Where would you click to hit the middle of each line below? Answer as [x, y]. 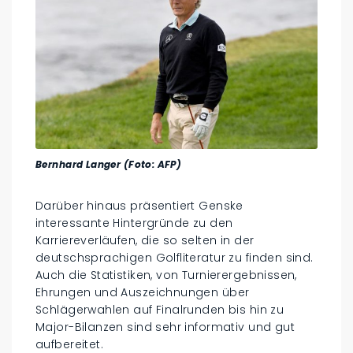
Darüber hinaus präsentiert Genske [139, 206]
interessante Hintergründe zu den [134, 223]
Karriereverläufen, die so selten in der [145, 241]
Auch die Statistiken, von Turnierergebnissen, [166, 275]
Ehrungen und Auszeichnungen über [143, 293]
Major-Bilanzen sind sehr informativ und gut [165, 327]
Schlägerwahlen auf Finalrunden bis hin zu [160, 310]
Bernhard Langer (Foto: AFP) [109, 165]
